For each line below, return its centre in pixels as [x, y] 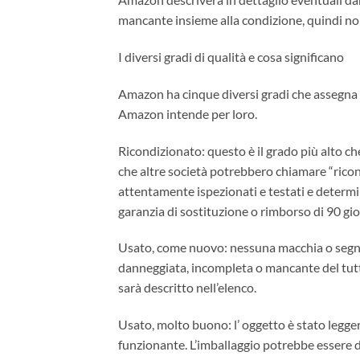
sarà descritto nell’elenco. [187, 288]
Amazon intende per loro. [188, 113]
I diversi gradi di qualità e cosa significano [231, 56]
